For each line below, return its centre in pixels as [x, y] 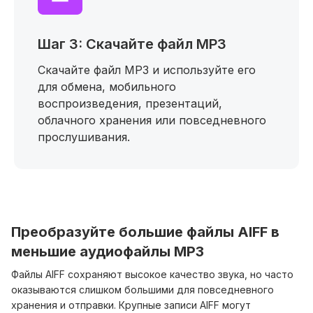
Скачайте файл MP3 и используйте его [147, 70]
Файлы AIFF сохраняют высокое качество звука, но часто [152, 274]
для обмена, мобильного [107, 87]
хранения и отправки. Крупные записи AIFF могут [131, 305]
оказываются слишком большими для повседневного [143, 290]
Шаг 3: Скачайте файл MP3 [132, 44]
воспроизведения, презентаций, [130, 103]
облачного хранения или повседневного [152, 120]
